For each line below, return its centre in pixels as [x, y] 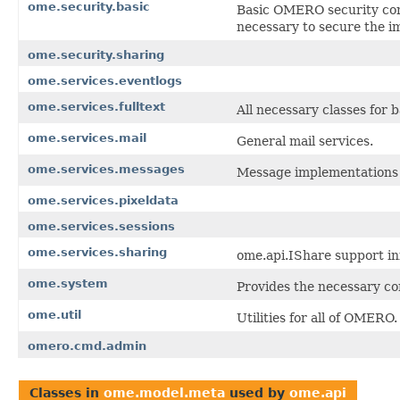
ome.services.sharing [97, 252]
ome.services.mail [87, 137]
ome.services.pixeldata [103, 200]
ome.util [54, 314]
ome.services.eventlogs [105, 80]
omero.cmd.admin [87, 346]
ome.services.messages [106, 169]
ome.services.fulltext [96, 106]
